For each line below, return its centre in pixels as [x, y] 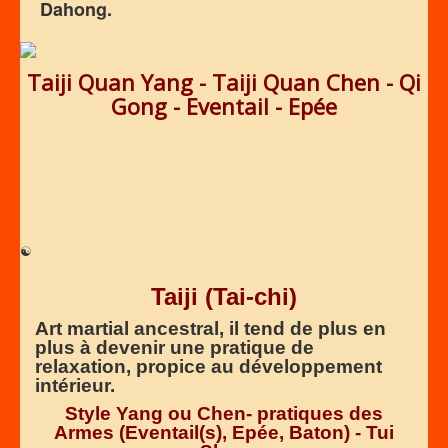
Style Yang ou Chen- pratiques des [224, 413]
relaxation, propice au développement [208, 366]
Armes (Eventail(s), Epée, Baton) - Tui [224, 432]
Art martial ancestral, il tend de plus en [210, 328]
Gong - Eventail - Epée [224, 105]
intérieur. [75, 385]
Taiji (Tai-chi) [224, 296]
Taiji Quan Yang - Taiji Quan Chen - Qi [224, 81]
